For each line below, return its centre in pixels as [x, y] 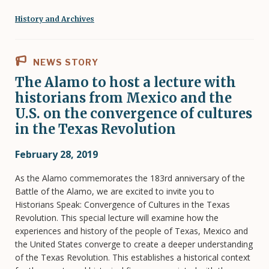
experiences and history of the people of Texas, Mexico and [131, 231]
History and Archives [55, 19]
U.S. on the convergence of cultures [134, 113]
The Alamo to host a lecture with [125, 82]
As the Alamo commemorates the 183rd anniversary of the [130, 178]
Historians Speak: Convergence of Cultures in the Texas [122, 204]
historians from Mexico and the [123, 98]
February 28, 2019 [56, 154]
